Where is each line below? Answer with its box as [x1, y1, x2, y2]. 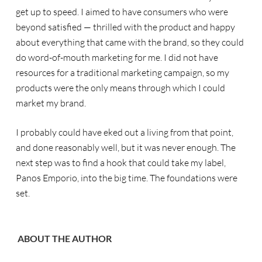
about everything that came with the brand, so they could [15, 36, 244, 48]
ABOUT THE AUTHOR [17, 233, 112, 244]
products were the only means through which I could [15, 82, 225, 94]
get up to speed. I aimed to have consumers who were [15, 6, 228, 18]
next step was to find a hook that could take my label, [15, 157, 226, 168]
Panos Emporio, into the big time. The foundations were [15, 172, 237, 184]
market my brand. [15, 97, 86, 109]
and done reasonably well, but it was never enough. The [15, 142, 236, 153]
